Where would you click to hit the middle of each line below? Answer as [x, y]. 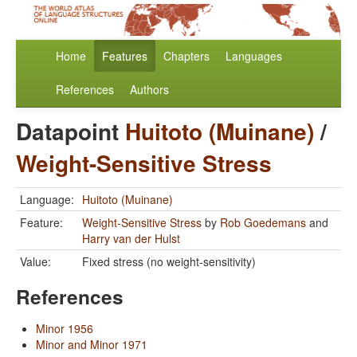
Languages [254, 56]
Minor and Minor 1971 [92, 345]
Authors [149, 90]
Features [125, 56]
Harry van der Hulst [131, 239]
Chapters [186, 56]
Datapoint [71, 131]
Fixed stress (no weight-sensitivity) [169, 262]
